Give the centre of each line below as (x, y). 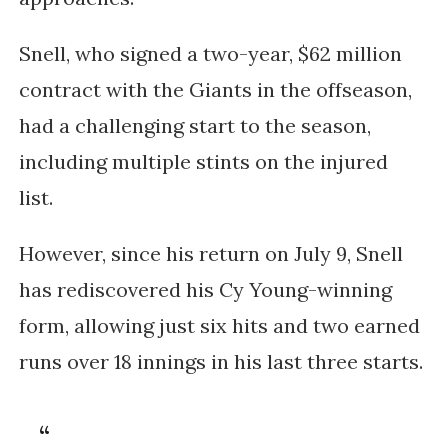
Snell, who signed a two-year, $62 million (210, 54)
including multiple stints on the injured (203, 162)
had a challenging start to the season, (194, 126)
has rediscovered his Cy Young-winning (205, 290)
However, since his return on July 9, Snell (210, 254)
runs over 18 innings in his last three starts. (223, 362)
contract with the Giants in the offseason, (215, 90)
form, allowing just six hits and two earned (219, 326)
